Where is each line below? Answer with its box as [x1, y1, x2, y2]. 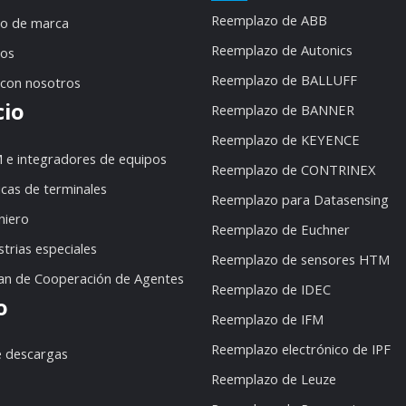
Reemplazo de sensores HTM [210, 249, 390, 268]
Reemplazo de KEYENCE [210, 130, 360, 149]
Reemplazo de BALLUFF [210, 70, 357, 89]
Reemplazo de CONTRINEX [210, 159, 375, 179]
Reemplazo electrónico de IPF [210, 339, 391, 358]
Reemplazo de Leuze [210, 369, 336, 388]
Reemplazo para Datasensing [210, 189, 389, 208]
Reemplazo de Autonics [210, 40, 353, 59]
